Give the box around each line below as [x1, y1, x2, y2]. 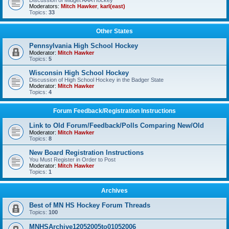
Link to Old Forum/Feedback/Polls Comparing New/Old [29, 122, 204, 129]
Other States [96, 28, 133, 35]
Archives [101, 187, 128, 194]
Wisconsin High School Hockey [29, 69, 129, 77]
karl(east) [100, 3, 125, 9]
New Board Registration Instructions [29, 149, 144, 156]
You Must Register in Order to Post [29, 156, 116, 163]
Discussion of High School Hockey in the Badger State [29, 77, 164, 83]
